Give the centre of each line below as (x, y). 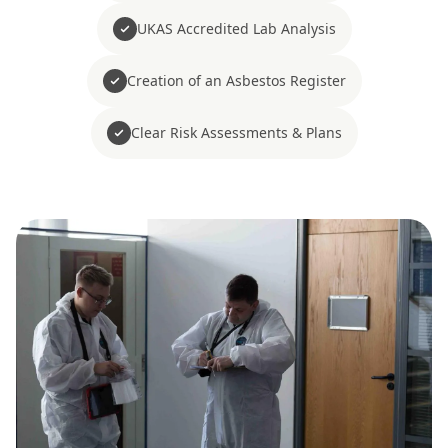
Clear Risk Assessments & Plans (236, 132)
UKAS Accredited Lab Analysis (236, 28)
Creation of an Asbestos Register (236, 80)
